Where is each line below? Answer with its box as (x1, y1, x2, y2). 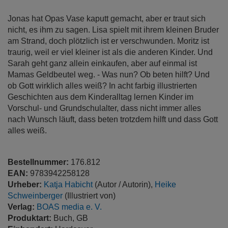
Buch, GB (53, 214, 88, 222)
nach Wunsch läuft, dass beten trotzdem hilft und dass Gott (8, 115, 218, 124)
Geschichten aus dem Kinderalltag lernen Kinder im (8, 93, 193, 101)
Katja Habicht (44, 180, 93, 189)
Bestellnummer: (8, 158, 71, 166)
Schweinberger (8, 191, 63, 200)
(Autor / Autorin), (93, 180, 155, 189)
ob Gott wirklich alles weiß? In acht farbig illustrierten (8, 81, 197, 90)
